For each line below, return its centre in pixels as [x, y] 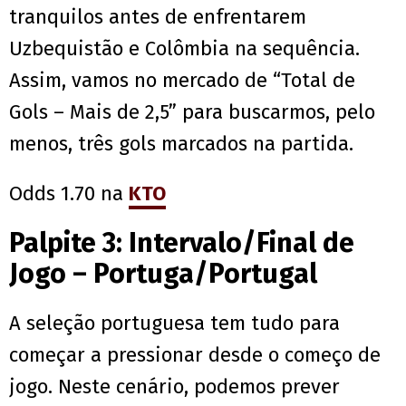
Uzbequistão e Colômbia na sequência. [184, 49]
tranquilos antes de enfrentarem [158, 17]
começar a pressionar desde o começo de [195, 355]
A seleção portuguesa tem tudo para [174, 324]
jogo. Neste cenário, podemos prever [174, 387]
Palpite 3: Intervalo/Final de [182, 243]
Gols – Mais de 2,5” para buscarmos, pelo [192, 112]
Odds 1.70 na [69, 194]
